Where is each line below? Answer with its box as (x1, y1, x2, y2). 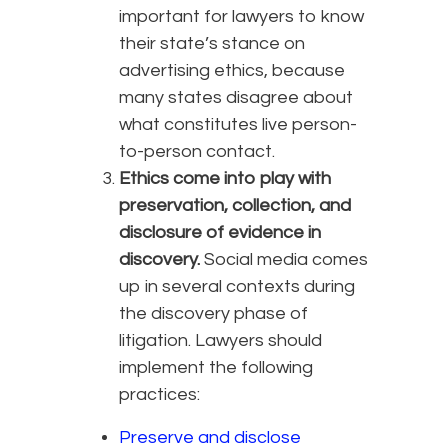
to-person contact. (119, 142, 275, 162)
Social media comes (200, 250, 368, 270)
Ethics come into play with (119, 169, 331, 189)
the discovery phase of (119, 304, 308, 324)
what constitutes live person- (119, 115, 357, 135)
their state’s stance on (119, 34, 305, 54)
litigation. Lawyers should (119, 331, 322, 351)
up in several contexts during (119, 277, 355, 297)
